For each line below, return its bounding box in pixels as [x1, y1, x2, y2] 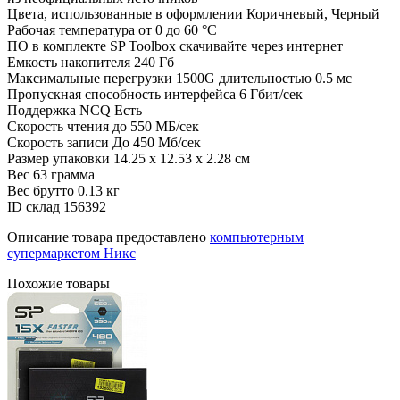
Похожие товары [7, 275, 110, 291]
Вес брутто [7, 182, 74, 198]
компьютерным [210, 229, 304, 245]
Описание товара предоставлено [7, 229, 210, 245]
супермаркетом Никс [7, 245, 136, 261]
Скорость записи [7, 134, 109, 150]
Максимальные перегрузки [7, 70, 172, 86]
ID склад [7, 198, 60, 214]
